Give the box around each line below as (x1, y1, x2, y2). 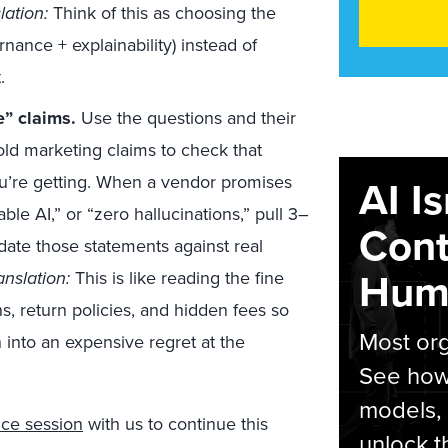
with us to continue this (83, 411, 268, 437)
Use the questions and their (76, 105, 296, 131)
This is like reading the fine (70, 265, 284, 291)
